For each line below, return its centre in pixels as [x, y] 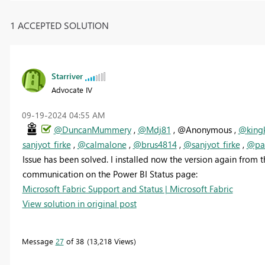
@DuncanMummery [92, 129]
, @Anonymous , [204, 129]
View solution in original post [79, 203]
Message [38, 241]
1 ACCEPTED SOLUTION [59, 25]
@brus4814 [155, 144]
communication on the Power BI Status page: [110, 174]
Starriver [67, 76]
